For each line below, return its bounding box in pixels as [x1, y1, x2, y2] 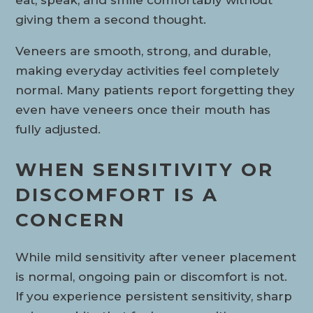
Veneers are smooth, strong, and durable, [15, 43, 271, 58]
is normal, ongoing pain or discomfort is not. [15, 270, 288, 284]
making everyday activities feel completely [15, 63, 280, 78]
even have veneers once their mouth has [15, 102, 271, 117]
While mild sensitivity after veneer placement [15, 250, 297, 265]
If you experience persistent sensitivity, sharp [15, 289, 293, 304]
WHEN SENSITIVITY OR [15, 158, 275, 181]
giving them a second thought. [15, 12, 207, 27]
